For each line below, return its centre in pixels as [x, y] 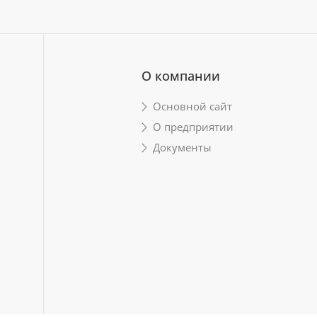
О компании [180, 76]
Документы [182, 147]
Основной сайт [192, 106]
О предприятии [193, 127]
